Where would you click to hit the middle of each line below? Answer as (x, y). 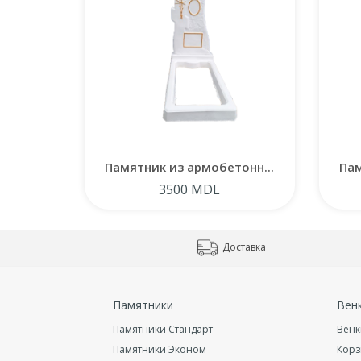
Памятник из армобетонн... (189, 166)
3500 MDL (189, 189)
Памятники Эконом (159, 349)
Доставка (243, 247)
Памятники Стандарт (162, 329)
